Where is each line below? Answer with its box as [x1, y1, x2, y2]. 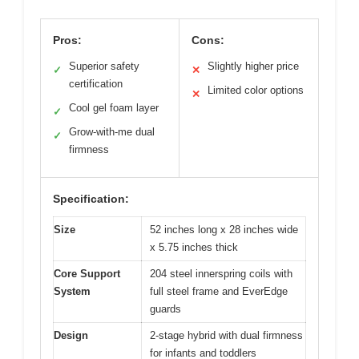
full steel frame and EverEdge [150, 285, 288, 298]
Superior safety [69, 60, 139, 73]
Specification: [53, 192, 129, 206]
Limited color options [208, 84, 304, 97]
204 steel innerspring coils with [150, 268, 292, 280]
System [54, 285, 91, 298]
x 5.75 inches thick [150, 241, 238, 254]
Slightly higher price [208, 60, 299, 73]
